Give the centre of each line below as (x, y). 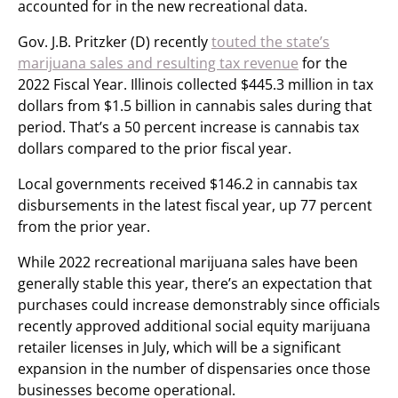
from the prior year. (84, 227)
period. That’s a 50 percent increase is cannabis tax (188, 127)
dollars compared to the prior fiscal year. (155, 148)
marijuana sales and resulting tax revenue (158, 63)
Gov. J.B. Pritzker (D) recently (115, 42)
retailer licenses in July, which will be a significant (179, 347)
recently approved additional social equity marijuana (194, 326)
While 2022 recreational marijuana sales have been (188, 262)
